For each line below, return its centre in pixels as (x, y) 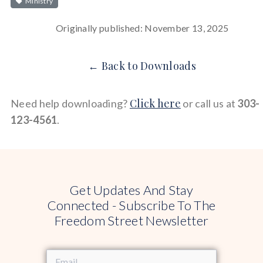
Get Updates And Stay (131, 190)
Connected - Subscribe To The (131, 205)
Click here (155, 104)
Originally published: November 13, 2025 (142, 28)
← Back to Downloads (142, 66)
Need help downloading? (70, 104)
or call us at (209, 104)
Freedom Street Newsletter (131, 220)
